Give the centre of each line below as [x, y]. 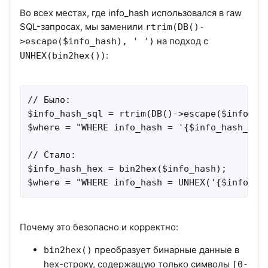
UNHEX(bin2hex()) [63, 56]
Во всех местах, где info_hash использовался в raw [131, 13]
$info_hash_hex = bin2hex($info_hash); [127, 169]
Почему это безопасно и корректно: [99, 227]
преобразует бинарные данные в [166, 250]
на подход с [181, 41]
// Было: [49, 100]
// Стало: [52, 155]
